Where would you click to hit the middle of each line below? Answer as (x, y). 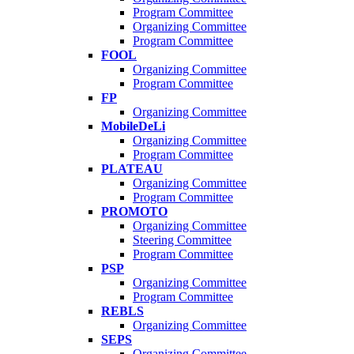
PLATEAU (132, 169)
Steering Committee (182, 240)
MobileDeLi (133, 126)
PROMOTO (134, 212)
